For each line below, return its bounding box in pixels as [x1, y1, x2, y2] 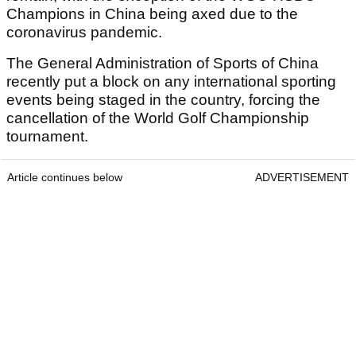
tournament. [6, 128, 88, 145]
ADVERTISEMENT [255, 171, 349, 184]
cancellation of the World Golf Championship [6, 110, 309, 127]
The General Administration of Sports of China [6, 55, 319, 72]
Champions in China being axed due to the [6, 6, 298, 23]
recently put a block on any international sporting [6, 73, 336, 91]
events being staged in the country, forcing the [6, 91, 320, 109]
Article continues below [7, 171, 122, 184]
